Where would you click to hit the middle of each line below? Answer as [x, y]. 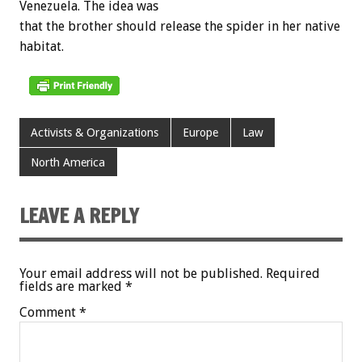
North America [68, 162]
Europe [201, 133]
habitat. [42, 47]
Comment [49, 312]
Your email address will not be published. [141, 273]
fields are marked [72, 286]
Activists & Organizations [95, 133]
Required [293, 273]
